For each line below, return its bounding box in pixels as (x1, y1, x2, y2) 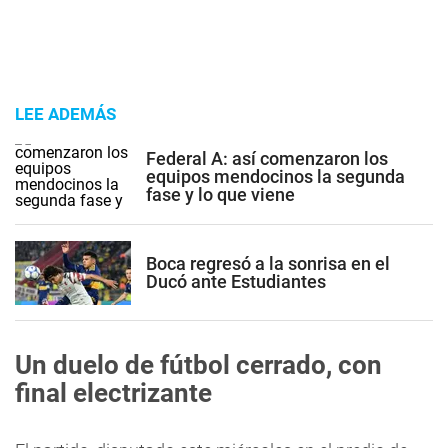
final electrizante (15, 378, 212, 408)
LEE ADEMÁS (15, 104, 116, 124)
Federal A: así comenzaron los (146, 147, 388, 169)
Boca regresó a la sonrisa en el (146, 252, 390, 274)
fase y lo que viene (146, 183, 295, 205)
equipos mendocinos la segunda (146, 165, 405, 187)
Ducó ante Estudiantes (146, 270, 326, 292)
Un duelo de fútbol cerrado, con (15, 350, 382, 380)
